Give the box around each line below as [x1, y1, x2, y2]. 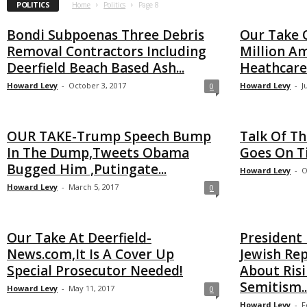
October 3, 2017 [69, 80, 126, 90]
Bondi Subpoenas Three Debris [7, 26, 204, 44]
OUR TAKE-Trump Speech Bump [7, 127, 211, 145]
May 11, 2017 [69, 283, 114, 293]
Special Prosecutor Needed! [7, 262, 183, 280]
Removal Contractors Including [7, 42, 206, 60]
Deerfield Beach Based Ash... [7, 59, 184, 77]
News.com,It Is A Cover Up [7, 245, 174, 263]
